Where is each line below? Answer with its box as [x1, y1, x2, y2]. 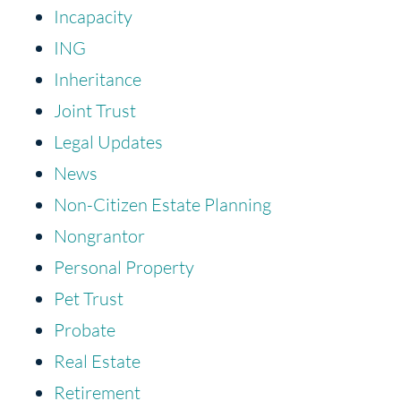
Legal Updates [54, 130, 163, 153]
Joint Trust [54, 98, 136, 122]
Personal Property [54, 255, 194, 278]
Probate [54, 318, 115, 341]
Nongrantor [54, 224, 145, 247]
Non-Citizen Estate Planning [54, 192, 271, 216]
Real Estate [54, 349, 141, 372]
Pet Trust [54, 286, 124, 310]
